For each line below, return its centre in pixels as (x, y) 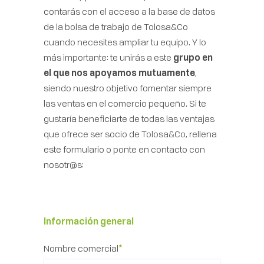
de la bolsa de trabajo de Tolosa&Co (116, 27)
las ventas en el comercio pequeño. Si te (125, 103)
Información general (89, 221)
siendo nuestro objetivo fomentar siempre (128, 88)
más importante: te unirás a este (108, 57)
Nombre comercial (81, 248)
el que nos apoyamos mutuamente (119, 72)
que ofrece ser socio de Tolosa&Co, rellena (130, 134)
